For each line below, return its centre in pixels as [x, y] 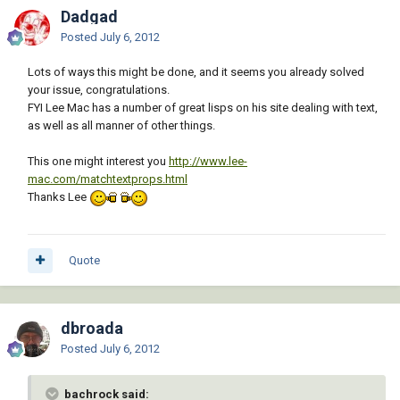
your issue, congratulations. [99, 90]
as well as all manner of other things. [121, 126]
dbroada [92, 329]
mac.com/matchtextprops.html [108, 179]
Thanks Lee [58, 197]
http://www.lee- [208, 162]
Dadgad [89, 17]
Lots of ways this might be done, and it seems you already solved [196, 72]
